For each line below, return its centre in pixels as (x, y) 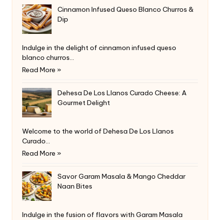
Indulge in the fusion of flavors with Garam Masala (102, 214)
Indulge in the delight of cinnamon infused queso (99, 47)
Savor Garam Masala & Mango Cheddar (122, 176)
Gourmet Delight (84, 102)
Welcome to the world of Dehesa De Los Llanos (98, 131)
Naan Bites (75, 186)
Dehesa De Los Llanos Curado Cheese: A (122, 93)
